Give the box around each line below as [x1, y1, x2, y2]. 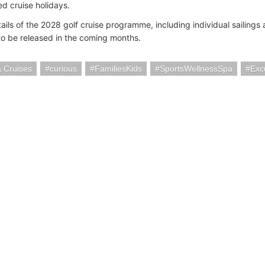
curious [50, 64, 77, 73]
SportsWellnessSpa [160, 64, 232, 73]
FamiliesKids [95, 64, 142, 73]
